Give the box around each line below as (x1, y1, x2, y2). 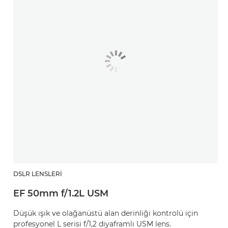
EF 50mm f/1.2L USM (13, 188, 108, 199)
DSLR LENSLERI (13, 170, 62, 178)
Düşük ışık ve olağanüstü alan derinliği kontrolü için (13, 209, 198, 218)
